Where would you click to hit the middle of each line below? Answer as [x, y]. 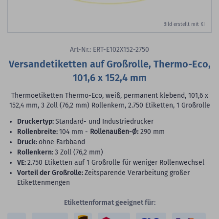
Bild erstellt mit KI [184, 25]
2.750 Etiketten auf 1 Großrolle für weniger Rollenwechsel [116, 163]
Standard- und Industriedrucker [104, 122]
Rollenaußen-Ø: [114, 132]
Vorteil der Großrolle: [52, 173]
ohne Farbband [62, 142]
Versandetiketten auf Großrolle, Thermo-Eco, [109, 64]
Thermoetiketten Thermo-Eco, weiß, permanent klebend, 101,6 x [109, 96]
